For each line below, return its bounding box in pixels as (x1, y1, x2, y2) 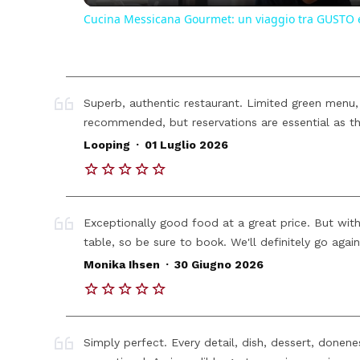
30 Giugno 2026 (174, 258, 264, 272)
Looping (84, 138, 131, 152)
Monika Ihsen (84, 258, 161, 272)
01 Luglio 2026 (144, 138, 228, 152)
